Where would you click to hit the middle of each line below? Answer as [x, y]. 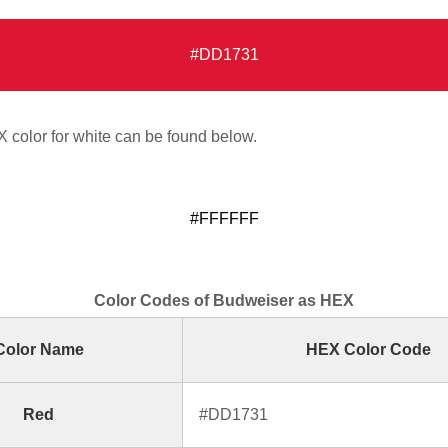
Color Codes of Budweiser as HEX [224, 301]
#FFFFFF [224, 219]
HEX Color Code [368, 350]
